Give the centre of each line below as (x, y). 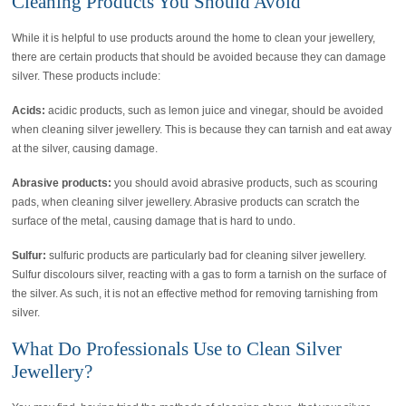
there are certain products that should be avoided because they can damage (199, 58)
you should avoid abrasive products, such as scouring (245, 183)
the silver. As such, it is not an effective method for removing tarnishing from (195, 293)
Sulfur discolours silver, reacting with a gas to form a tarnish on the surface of (199, 274)
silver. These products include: (87, 77)
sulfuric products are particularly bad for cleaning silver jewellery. (207, 255)
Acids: (29, 111)
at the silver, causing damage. (85, 149)
